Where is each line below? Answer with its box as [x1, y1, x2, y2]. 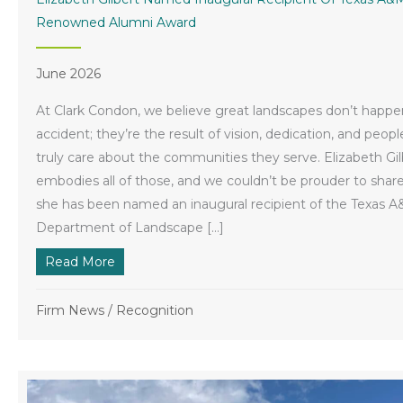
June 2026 [36, 65, 101, 82]
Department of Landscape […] [36, 219, 224, 236]
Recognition [116, 301, 193, 318]
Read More [45, 253, 115, 270]
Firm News [36, 301, 104, 318]
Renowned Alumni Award [36, 13, 196, 31]
